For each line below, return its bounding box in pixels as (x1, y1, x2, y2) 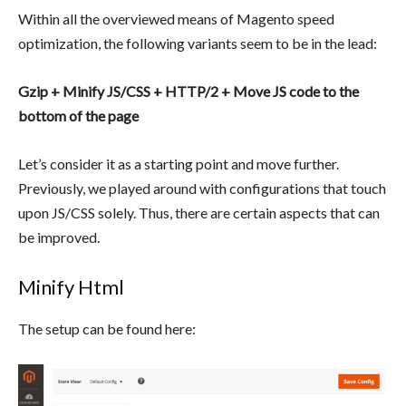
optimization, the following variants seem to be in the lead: (18, 34, 377, 53)
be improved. (18, 228, 100, 246)
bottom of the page (18, 107, 139, 125)
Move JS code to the (233, 82, 359, 101)
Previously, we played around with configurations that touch (18, 179, 386, 198)
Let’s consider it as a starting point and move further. (18, 155, 339, 173)
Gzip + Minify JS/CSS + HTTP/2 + (18, 82, 233, 101)
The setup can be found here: (18, 320, 196, 338)
